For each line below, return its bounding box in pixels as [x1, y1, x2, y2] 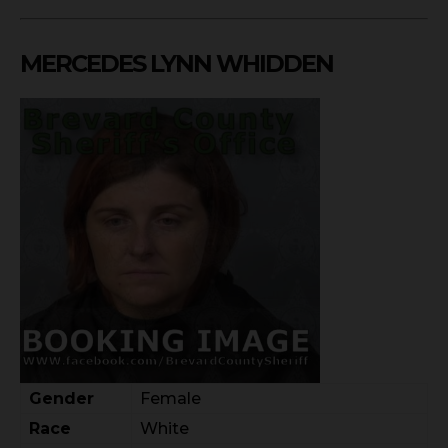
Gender [29, 389, 94, 408]
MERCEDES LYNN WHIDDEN [20, 48, 333, 78]
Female [140, 389, 201, 408]
